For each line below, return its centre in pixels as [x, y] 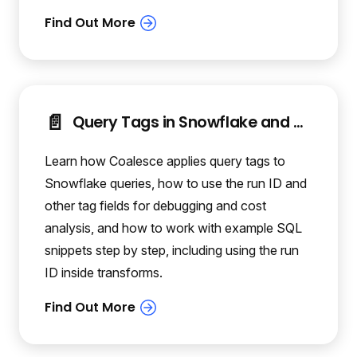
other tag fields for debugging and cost [155, 206]
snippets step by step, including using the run [172, 251]
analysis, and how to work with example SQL [173, 228]
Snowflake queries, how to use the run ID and [176, 184]
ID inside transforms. [104, 273]
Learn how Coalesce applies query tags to [165, 161]
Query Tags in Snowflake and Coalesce [298, 123]
